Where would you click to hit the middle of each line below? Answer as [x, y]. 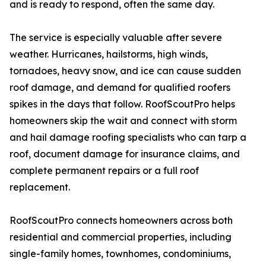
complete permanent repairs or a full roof [104, 171]
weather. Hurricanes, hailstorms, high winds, [109, 54]
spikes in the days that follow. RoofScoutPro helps [122, 104]
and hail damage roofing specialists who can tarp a [128, 137]
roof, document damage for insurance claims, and [125, 154]
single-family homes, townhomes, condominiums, [120, 254]
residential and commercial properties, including [121, 237]
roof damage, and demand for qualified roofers [120, 88]
